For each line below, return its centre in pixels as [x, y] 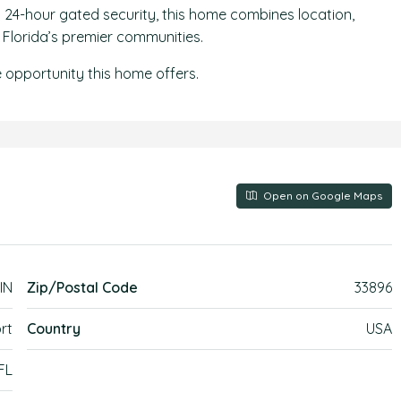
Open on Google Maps [321, 196]
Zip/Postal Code [83, 287]
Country [54, 328]
